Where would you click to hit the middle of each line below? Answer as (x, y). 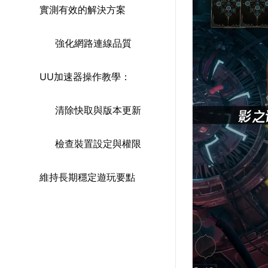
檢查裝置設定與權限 (98, 144)
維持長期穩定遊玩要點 (87, 177)
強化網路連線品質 (93, 43)
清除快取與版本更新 (98, 110)
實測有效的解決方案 (83, 10)
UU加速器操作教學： (85, 77)
